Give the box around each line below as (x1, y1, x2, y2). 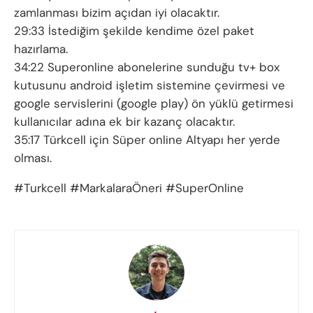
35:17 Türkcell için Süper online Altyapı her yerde (14, 132, 280, 148)
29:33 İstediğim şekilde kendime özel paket (14, 23, 254, 39)
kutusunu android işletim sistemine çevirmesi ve (14, 78, 285, 94)
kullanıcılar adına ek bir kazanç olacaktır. (14, 114, 235, 130)
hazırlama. (14, 41, 68, 57)
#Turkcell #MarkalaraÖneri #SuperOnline (14, 180, 244, 196)
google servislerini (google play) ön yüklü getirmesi (14, 96, 293, 112)
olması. (14, 150, 52, 166)
